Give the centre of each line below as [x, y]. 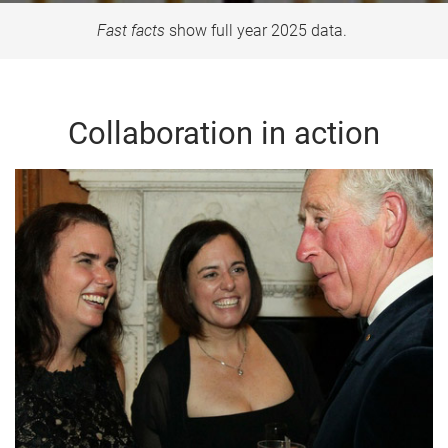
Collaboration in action [224, 133]
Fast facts [131, 30]
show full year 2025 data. [258, 30]
